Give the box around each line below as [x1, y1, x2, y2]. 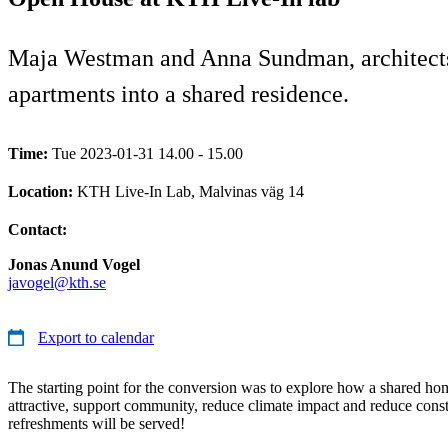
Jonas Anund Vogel [8, 255, 140, 273]
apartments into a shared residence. [8, 80, 349, 107]
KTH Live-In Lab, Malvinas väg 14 [77, 182, 304, 200]
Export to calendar [38, 328, 154, 346]
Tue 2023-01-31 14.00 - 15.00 [52, 144, 243, 162]
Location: [8, 182, 77, 200]
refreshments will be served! [8, 414, 185, 432]
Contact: [8, 220, 67, 238]
